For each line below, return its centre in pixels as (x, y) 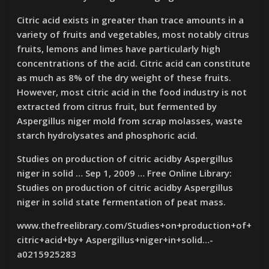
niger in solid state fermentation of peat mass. (122, 202)
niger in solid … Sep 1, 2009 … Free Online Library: (125, 173)
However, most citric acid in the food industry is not (132, 92)
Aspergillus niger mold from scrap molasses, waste (130, 121)
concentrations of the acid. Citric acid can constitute (134, 63)
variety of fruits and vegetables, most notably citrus (133, 34)
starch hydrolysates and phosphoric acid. (107, 135)
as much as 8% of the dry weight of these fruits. (124, 77)
